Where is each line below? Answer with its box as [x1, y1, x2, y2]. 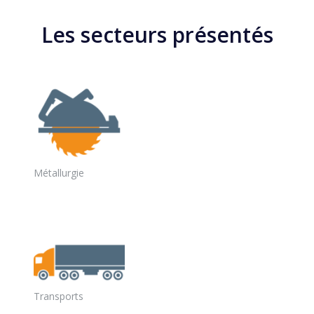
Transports [34, 289, 83, 303]
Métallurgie [34, 166, 84, 180]
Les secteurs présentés [41, 20, 273, 50]
